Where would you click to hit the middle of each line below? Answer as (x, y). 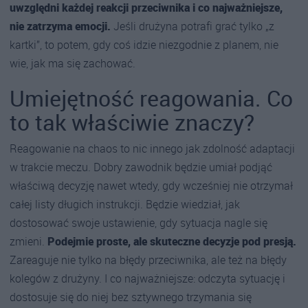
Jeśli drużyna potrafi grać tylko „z (192, 26)
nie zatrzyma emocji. (60, 26)
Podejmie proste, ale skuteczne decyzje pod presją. (172, 241)
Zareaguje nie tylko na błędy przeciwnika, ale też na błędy (148, 260)
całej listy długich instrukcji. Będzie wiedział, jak (125, 204)
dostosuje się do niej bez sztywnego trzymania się (131, 297)
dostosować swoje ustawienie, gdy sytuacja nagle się (139, 222)
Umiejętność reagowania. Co (151, 98)
